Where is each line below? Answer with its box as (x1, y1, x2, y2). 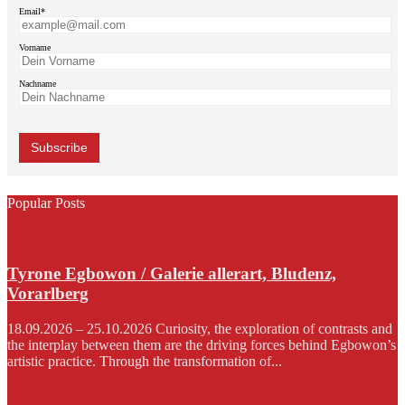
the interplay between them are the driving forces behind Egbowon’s (7, 337, 396, 353)
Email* (19, 6, 45, 17)
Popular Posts (7, 195, 85, 212)
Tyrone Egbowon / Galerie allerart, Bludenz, (7, 264, 336, 284)
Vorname (19, 42, 51, 53)
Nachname (19, 79, 56, 89)
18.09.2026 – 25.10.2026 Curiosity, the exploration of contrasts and (7, 321, 392, 337)
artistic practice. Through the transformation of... (7, 353, 282, 370)
